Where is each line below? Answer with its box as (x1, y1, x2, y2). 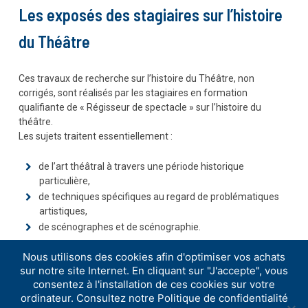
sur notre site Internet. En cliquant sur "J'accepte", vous (20, 264, 288, 277)
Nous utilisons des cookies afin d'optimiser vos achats (23, 250, 285, 263)
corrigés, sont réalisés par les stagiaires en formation (18, 87, 247, 99)
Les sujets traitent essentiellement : (18, 131, 173, 142)
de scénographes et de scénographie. (38, 221, 201, 233)
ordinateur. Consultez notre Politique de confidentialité (20, 291, 288, 305)
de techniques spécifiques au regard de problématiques (38, 191, 279, 203)
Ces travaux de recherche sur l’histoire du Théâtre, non (18, 73, 254, 85)
